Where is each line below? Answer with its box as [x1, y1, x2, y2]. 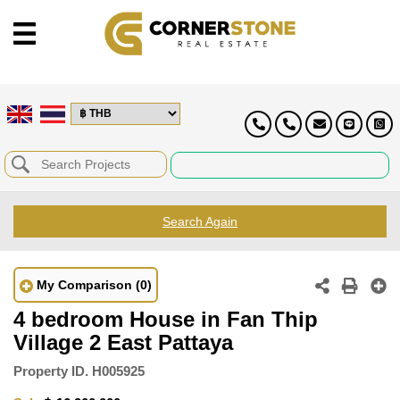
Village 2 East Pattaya [13, 329, 233, 354]
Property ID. [13, 362, 88, 379]
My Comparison [37, 277, 132, 292]
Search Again [162, 213, 237, 229]
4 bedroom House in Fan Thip [13, 306, 318, 331]
